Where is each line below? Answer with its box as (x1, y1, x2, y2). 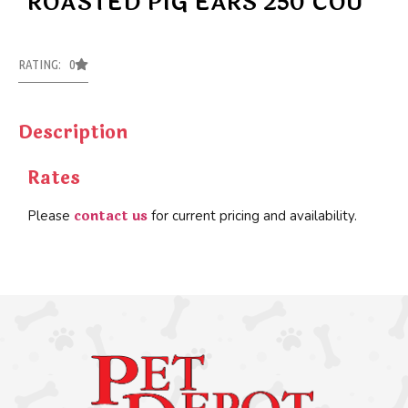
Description (18, 118, 127, 148)
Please (27, 207, 74, 226)
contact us (74, 206, 148, 228)
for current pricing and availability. (148, 207, 357, 226)
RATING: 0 (18, 56, 75, 73)
